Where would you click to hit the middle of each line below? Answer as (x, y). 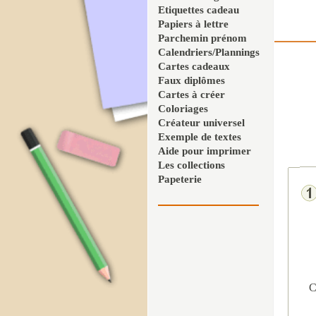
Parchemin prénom (202, 38)
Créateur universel (201, 123)
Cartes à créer (192, 95)
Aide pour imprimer (205, 151)
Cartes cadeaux (194, 66)
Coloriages (183, 109)
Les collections (192, 165)
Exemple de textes (200, 137)
